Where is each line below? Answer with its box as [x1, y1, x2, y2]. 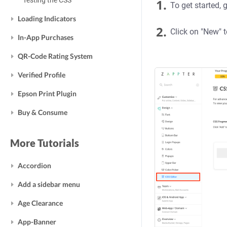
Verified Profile [18, 70, 65, 79]
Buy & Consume [18, 108, 67, 117]
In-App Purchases [18, 33, 73, 42]
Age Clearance [18, 199, 63, 207]
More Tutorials [10, 137, 79, 149]
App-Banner [18, 217, 56, 226]
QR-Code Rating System [18, 52, 93, 60]
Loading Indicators [18, 14, 76, 23]
